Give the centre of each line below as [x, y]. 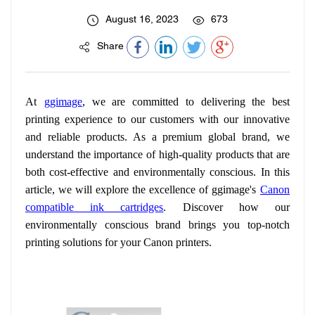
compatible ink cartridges [95, 207]
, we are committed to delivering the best [186, 102]
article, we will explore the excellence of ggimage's [141, 189]
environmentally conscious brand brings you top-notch [157, 225]
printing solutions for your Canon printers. [118, 242]
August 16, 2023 [142, 20]
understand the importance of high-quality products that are [157, 154]
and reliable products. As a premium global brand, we [157, 137]
